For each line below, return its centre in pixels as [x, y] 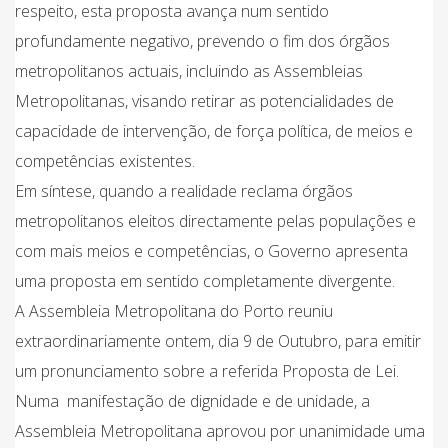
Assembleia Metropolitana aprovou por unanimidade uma [220, 431]
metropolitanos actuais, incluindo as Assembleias [189, 71]
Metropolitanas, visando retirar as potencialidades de [204, 101]
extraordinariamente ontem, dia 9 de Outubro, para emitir [218, 341]
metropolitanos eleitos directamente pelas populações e [215, 221]
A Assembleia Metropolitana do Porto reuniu [174, 311]
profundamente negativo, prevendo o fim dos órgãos [202, 41]
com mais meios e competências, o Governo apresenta [211, 251]
